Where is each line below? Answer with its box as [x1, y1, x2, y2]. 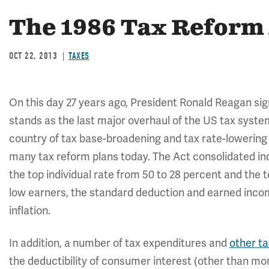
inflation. [9, 204, 50, 217]
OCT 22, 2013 [9, 50, 57, 61]
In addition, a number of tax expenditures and [9, 236, 229, 250]
